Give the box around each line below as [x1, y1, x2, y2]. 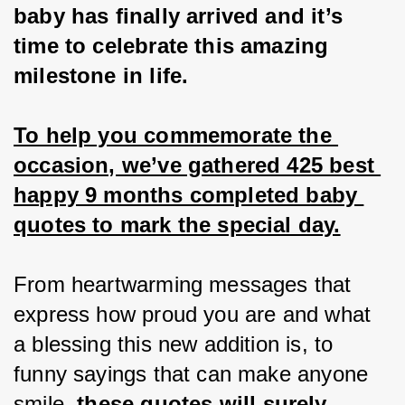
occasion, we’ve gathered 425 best [14, 153, 381, 177]
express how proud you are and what [14, 302, 378, 326]
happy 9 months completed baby [14, 183, 364, 207]
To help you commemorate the [14, 123, 339, 147]
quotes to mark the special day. [14, 212, 341, 237]
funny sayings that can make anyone [14, 362, 375, 386]
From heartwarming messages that [14, 272, 358, 297]
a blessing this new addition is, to [14, 332, 340, 356]
